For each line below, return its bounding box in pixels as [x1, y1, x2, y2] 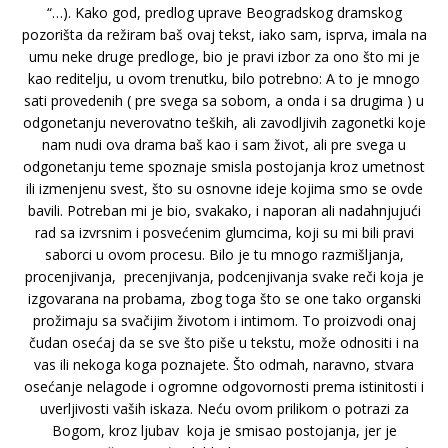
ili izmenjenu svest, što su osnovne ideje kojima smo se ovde [25, 179, 423, 199]
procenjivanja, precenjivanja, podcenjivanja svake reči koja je [24, 267, 424, 287]
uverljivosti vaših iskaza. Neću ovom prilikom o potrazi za [39, 399, 409, 419]
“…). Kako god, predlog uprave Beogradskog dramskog [46, 3, 402, 23]
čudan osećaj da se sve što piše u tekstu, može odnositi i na [29, 333, 419, 353]
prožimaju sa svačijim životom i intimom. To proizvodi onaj [32, 311, 416, 331]
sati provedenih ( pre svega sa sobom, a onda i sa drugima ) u [24, 91, 424, 111]
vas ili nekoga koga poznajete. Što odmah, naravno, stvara [34, 355, 414, 375]
